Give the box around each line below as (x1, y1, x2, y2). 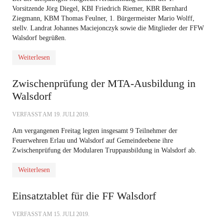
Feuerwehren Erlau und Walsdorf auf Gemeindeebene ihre (12, 137, 173, 144)
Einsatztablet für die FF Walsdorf (12, 190, 156, 202)
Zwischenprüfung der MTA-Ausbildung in (12, 77, 196, 89)
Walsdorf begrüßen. (12, 34, 66, 42)
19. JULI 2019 (54, 111, 88, 118)
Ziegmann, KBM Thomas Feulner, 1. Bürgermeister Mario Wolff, (12, 15, 195, 22)
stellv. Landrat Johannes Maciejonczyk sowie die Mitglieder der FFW (12, 24, 204, 32)
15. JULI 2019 (54, 211, 88, 218)
